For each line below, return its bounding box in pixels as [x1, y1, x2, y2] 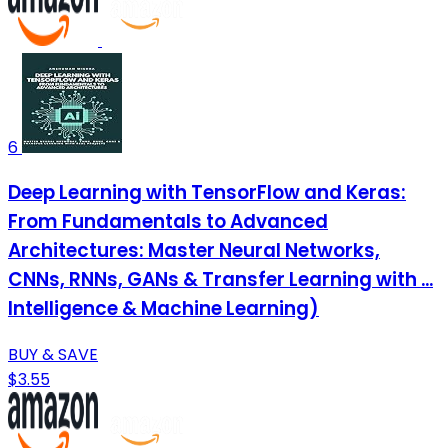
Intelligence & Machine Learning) [8, 295, 319, 323]
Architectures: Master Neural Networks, [8, 237, 380, 265]
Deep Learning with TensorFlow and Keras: [8, 179, 406, 207]
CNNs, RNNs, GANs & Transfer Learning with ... [8, 266, 433, 294]
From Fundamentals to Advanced [8, 208, 328, 236]
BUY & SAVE [8, 342, 98, 366]
